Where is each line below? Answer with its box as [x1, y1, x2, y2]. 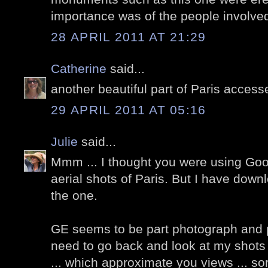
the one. [51, 188, 98, 203]
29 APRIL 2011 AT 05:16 [51, 102, 206, 117]
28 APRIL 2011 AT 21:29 [51, 29, 206, 44]
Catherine [51, 61, 106, 75]
